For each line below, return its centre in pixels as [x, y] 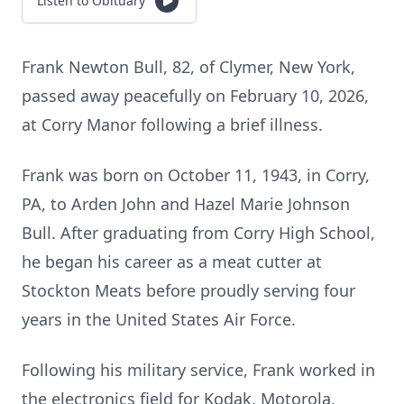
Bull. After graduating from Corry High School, [198, 233]
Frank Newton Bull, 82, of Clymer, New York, [188, 67]
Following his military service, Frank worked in [198, 370]
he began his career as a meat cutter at [172, 262]
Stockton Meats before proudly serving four [188, 290]
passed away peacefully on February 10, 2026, [195, 96]
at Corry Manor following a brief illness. [172, 124]
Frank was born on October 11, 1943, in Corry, [196, 175]
